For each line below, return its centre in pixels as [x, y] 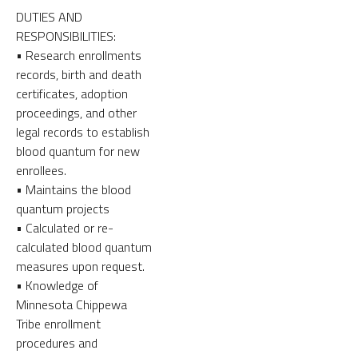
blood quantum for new [78, 151]
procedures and [57, 342]
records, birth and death [79, 74]
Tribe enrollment [58, 323]
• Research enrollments [79, 55]
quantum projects [63, 208]
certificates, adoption [72, 93]
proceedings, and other [76, 112]
